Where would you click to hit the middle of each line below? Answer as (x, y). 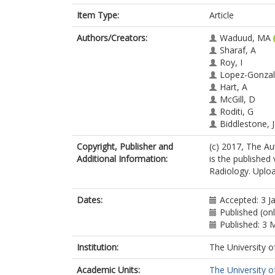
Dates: (90, 200)
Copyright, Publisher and (125, 146)
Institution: (98, 247)
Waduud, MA (245, 38)
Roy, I (231, 62)
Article (222, 15)
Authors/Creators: (112, 38)
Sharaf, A (238, 50)
